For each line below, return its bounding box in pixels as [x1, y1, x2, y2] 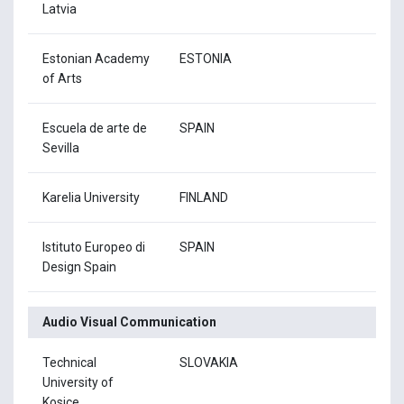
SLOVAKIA [179, 354, 238, 370]
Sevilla [42, 140, 79, 155]
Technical [42, 354, 96, 370]
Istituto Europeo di [42, 239, 145, 254]
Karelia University [42, 189, 140, 205]
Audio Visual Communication [42, 314, 216, 329]
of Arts [42, 70, 82, 86]
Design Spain [42, 259, 116, 274]
